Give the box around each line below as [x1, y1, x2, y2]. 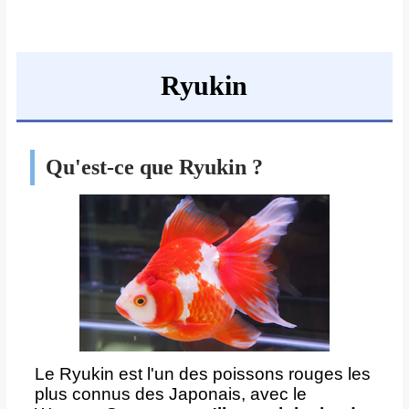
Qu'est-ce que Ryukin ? [45, 155, 263, 180]
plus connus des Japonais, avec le [34, 383, 307, 404]
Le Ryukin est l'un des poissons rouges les [34, 363, 371, 383]
